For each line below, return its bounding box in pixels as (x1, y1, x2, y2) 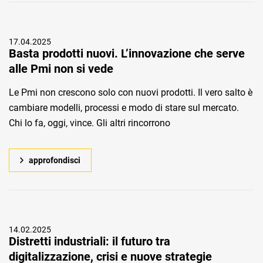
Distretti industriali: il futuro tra (9, 234, 170, 248)
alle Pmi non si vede (9, 62, 113, 76)
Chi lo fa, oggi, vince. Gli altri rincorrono (9, 117, 170, 129)
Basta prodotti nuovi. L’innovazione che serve (9, 46, 245, 60)
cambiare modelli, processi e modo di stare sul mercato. (9, 102, 239, 113)
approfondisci (29, 156, 80, 165)
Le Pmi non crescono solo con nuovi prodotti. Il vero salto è (9, 87, 252, 98)
